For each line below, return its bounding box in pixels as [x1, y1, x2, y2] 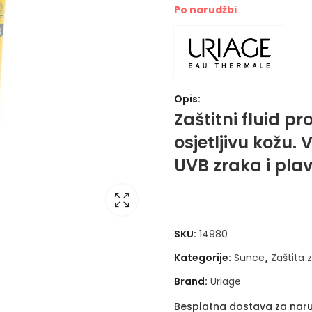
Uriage [210, 274, 241, 288]
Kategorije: [174, 250, 233, 265]
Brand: [174, 274, 210, 288]
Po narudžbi [174, 2, 237, 17]
